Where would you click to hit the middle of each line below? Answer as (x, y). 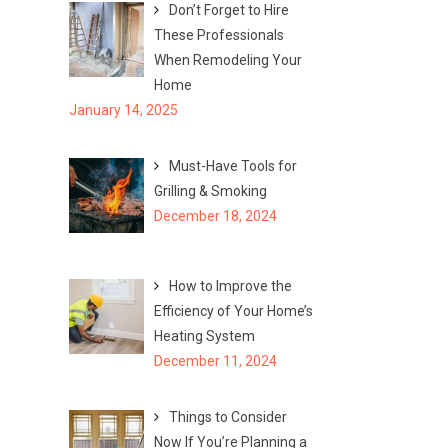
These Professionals (219, 34)
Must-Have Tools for (233, 165)
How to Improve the (230, 286)
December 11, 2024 (215, 361)
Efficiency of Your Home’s (233, 311)
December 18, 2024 (215, 215)
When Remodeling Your (228, 59)
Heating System (204, 336)
